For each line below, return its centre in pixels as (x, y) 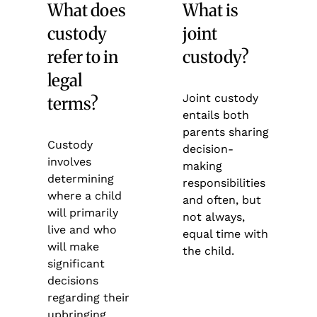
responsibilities (224, 183)
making (202, 166)
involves (70, 161)
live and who (82, 229)
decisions (73, 280)
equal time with (225, 234)
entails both (215, 115)
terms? (73, 103)
